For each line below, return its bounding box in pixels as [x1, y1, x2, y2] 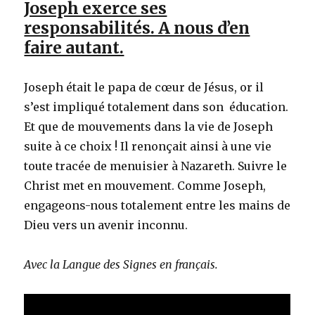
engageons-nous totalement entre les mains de [24, 198, 291, 212]
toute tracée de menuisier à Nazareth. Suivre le [24, 158, 288, 173]
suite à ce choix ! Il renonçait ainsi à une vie [24, 139, 272, 153]
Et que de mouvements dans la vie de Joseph [24, 119, 274, 134]
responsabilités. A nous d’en [24, 17, 250, 38]
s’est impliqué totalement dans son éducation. [24, 99, 289, 114]
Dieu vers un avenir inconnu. [24, 217, 194, 232]
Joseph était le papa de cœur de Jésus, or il [24, 79, 264, 94]
